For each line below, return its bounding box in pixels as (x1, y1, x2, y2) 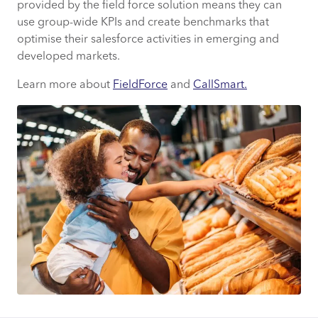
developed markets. (17, 51, 123, 63)
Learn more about (17, 79, 113, 92)
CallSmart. (193, 79, 247, 92)
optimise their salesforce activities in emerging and (17, 34, 279, 46)
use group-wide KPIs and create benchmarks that (17, 17, 269, 29)
